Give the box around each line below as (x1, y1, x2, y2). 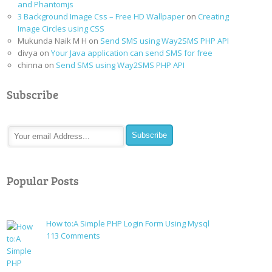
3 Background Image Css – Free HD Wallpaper (18, 10, 185, 22)
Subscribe (7, 86, 59, 102)
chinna (18, 59, 43, 70)
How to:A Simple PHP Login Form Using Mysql (46, 217, 210, 229)
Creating (198, 10, 229, 22)
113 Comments (46, 229, 101, 241)
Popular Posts (7, 173, 80, 188)
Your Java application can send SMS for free (51, 47, 213, 58)
